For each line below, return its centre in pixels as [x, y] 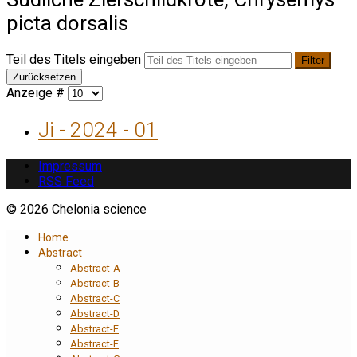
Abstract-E [94, 328]
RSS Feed [66, 181]
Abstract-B [95, 283]
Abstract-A [95, 268]
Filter [313, 61]
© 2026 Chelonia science [76, 209]
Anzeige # [37, 93]
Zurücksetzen [44, 77]
